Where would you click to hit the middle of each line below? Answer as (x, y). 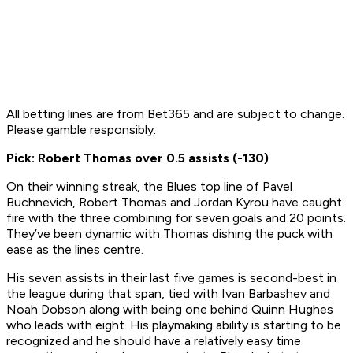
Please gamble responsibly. (81, 130)
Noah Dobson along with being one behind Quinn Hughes (170, 310)
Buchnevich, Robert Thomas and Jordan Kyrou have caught (174, 203)
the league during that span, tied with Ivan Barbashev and (168, 294)
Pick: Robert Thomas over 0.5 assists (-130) (137, 158)
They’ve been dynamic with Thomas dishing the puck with (169, 234)
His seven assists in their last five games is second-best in (171, 278)
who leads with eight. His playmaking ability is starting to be (174, 325)
